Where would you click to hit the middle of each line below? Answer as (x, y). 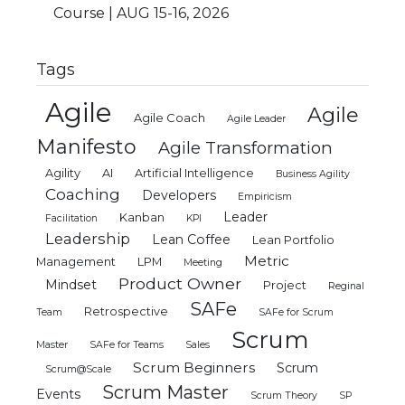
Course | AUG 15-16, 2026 (141, 13)
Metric (267, 260)
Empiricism (265, 196)
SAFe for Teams (127, 344)
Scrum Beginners (194, 367)
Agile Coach (170, 118)
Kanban (142, 217)
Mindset (71, 284)
